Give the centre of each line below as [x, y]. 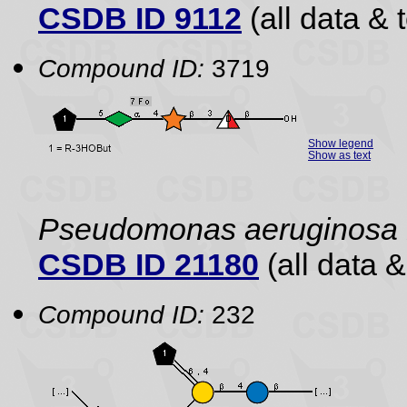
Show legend [341, 143]
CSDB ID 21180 [149, 264]
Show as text [339, 155]
